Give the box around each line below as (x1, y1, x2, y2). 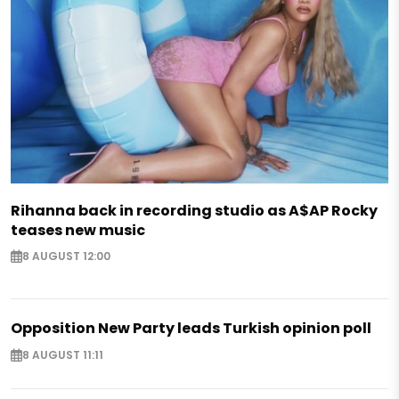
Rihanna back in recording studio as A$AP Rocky (11, 200, 378, 222)
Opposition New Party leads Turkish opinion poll (11, 318, 371, 339)
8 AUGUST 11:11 (22, 346, 103, 362)
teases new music (11, 220, 145, 241)
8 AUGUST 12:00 (22, 248, 110, 265)
